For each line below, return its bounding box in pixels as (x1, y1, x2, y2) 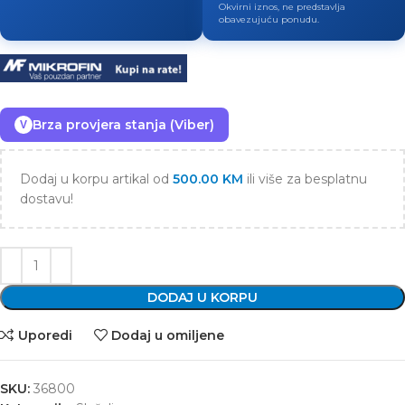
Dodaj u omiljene (111, 326, 225, 344)
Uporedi (17, 326, 72, 344)
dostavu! (20, 191, 73, 208)
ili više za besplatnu (243, 171, 367, 188)
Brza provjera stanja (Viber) (33, 117, 214, 134)
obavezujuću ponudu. (219, 14, 319, 25)
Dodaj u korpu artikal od (20, 171, 173, 188)
